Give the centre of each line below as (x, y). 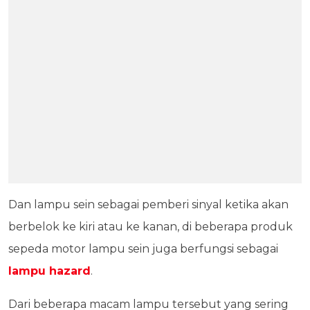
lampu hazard (49, 271)
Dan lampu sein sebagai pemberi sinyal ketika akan (148, 205)
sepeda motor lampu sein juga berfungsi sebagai (143, 249)
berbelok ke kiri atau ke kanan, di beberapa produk (151, 227)
